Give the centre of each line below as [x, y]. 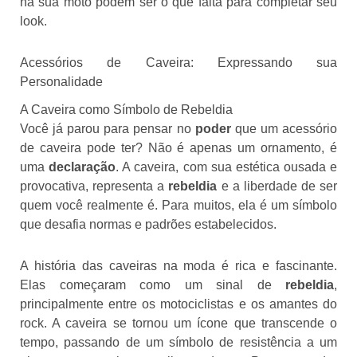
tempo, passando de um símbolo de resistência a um [178, 342]
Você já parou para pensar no [108, 128]
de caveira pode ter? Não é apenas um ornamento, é [178, 147]
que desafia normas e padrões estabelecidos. [148, 224]
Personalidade [61, 81]
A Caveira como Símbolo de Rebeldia [126, 109]
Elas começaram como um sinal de [153, 284]
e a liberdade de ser [277, 186]
